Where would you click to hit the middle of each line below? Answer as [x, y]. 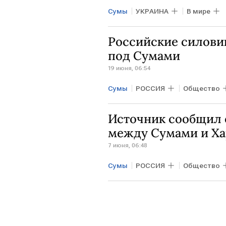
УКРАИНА [152, 11]
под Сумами [144, 55]
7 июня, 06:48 [128, 145]
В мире [199, 11]
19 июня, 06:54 [129, 68]
